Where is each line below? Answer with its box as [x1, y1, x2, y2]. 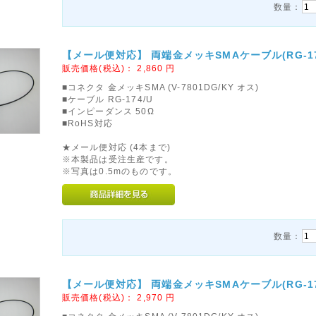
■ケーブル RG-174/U [61, 95, 154, 104]
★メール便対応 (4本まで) [61, 142, 171, 152]
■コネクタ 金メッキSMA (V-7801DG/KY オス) [61, 83, 260, 92]
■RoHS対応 [61, 119, 113, 128]
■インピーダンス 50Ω [61, 107, 154, 116]
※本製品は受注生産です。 [61, 154, 174, 164]
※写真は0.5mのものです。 [61, 166, 178, 176]
